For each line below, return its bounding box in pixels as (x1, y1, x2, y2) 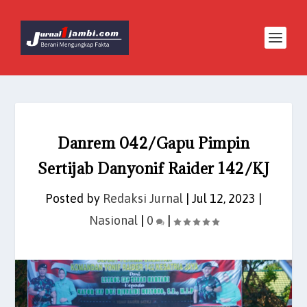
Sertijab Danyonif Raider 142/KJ (37, 158, 270, 178)
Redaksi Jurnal (103, 191, 183, 206)
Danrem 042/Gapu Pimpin (58, 133, 249, 153)
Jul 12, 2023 (192, 191, 256, 206)
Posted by (45, 191, 103, 206)
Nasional (88, 213, 138, 228)
